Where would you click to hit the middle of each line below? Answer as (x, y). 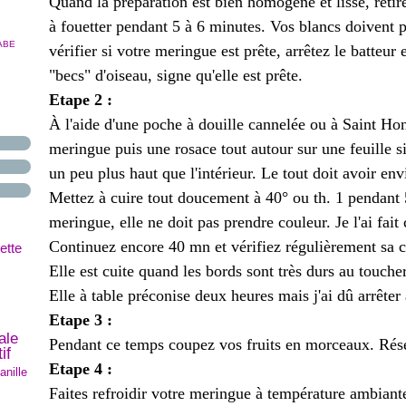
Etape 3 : (81, 320)
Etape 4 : (81, 369)
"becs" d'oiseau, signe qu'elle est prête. (176, 75)
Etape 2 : (81, 100)
